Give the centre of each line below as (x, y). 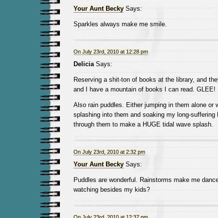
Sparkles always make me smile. (120, 24)
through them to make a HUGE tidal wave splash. (143, 124)
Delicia (83, 64)
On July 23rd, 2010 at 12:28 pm (110, 52)
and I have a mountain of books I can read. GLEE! (144, 89)
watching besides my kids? (111, 190)
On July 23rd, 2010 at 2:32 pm (109, 152)
